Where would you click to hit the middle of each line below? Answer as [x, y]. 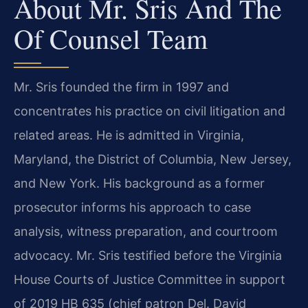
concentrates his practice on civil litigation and [150, 111]
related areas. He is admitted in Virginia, [129, 135]
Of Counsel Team [111, 38]
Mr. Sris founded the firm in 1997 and [121, 87]
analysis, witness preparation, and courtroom [146, 231]
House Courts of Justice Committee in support [150, 279]
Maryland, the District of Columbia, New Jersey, [153, 159]
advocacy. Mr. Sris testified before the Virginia [148, 255]
